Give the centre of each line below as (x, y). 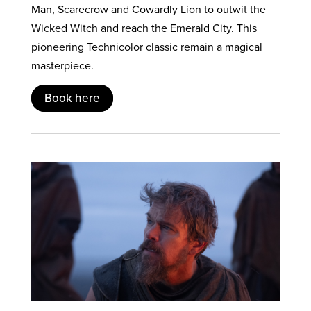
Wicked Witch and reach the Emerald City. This (144, 28)
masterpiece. (62, 65)
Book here (72, 98)
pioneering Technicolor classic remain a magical (146, 47)
